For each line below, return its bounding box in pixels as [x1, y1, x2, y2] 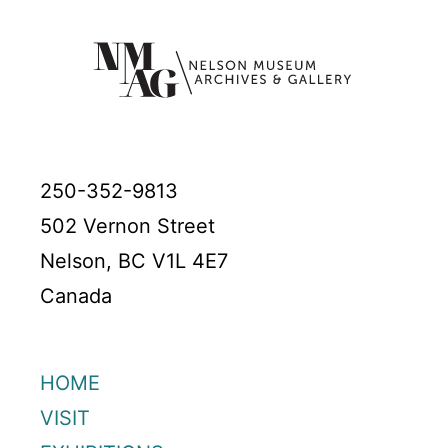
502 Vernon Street [40, 214, 215, 239]
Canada [40, 284, 112, 309]
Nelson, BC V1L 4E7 [40, 249, 228, 274]
